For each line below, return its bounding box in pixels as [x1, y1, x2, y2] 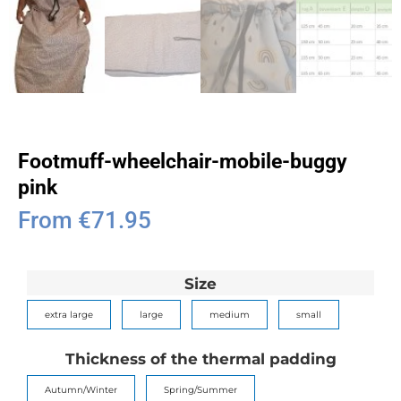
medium [209, 309, 250, 321]
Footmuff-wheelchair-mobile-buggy [18, 149, 347, 174]
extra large [45, 309, 93, 321]
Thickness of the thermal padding [64, 349, 337, 368]
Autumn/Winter [45, 384, 117, 397]
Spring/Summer [164, 384, 237, 397]
